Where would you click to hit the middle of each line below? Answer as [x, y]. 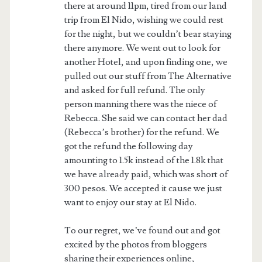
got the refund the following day [128, 146]
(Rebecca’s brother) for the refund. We [142, 132]
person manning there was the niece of [140, 104]
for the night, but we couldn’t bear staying [148, 34]
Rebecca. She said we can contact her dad [146, 118]
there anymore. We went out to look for [142, 48]
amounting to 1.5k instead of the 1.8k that [144, 161]
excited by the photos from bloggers [135, 245]
